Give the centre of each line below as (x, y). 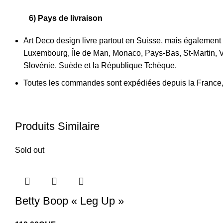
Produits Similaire (57, 126)
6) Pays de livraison (59, 18)
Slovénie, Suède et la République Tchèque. (100, 65)
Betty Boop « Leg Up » (69, 201)
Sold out (30, 150)
